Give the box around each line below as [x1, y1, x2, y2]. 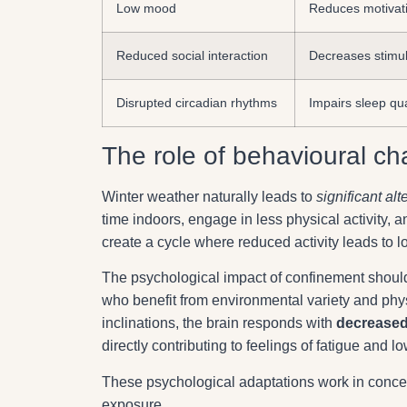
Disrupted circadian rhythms [116, 94, 277, 110]
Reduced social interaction [116, 47, 268, 63]
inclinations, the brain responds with [102, 315, 336, 332]
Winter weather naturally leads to [102, 188, 316, 204]
